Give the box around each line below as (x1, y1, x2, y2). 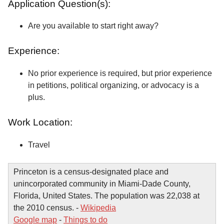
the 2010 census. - (13, 203, 80, 212)
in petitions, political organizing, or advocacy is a (28, 81, 199, 90)
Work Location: (8, 117, 75, 128)
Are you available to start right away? (28, 21, 158, 30)
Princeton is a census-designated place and (13, 167, 168, 176)
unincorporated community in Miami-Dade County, (13, 179, 190, 188)
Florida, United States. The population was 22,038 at (13, 191, 199, 200)
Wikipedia (80, 203, 116, 212)
